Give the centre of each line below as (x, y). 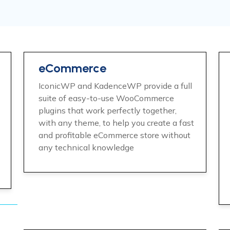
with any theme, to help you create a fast (116, 123)
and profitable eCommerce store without (114, 135)
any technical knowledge (86, 147)
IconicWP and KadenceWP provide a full (115, 86)
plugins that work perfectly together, (108, 110)
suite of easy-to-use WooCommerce (106, 98)
